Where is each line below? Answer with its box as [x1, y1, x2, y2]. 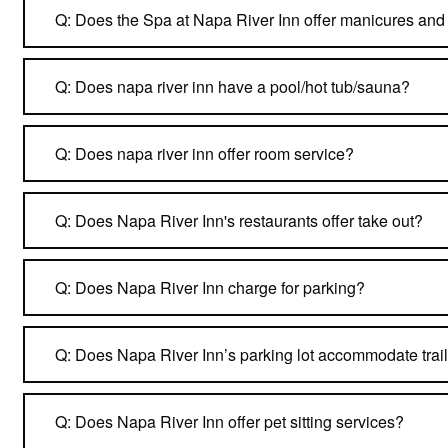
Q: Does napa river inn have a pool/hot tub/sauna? [55, 74, 410, 98]
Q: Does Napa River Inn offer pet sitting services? [55, 409, 404, 433]
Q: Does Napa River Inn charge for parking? [55, 275, 365, 299]
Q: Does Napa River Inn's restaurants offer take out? [55, 208, 423, 232]
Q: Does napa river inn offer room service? [55, 141, 354, 165]
